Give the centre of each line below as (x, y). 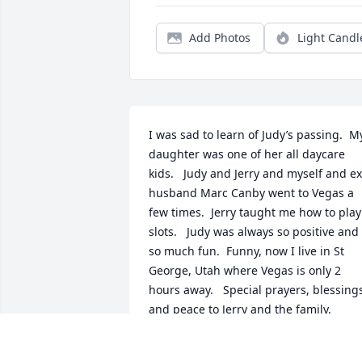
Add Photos (220, 38)
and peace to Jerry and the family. (240, 309)
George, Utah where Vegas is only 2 (245, 271)
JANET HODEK (187, 347)
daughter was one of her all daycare (247, 154)
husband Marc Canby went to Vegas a (251, 193)
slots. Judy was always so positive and (254, 232)
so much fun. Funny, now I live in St (246, 251)
